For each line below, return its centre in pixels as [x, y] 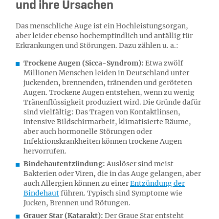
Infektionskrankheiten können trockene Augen [103, 141]
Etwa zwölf [164, 63]
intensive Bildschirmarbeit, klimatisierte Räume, [107, 122]
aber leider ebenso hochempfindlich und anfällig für [104, 36]
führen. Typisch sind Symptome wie [121, 193]
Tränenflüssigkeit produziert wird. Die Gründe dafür [112, 102]
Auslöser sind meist [139, 164]
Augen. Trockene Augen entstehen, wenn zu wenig [109, 92]
